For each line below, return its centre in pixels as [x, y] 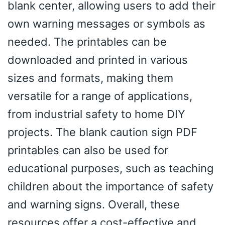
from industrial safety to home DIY [96, 114]
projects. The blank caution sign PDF [102, 132]
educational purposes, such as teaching [110, 168]
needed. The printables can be [87, 41]
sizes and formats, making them [90, 78]
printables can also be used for [88, 150]
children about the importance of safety [110, 186]
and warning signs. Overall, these [94, 204]
